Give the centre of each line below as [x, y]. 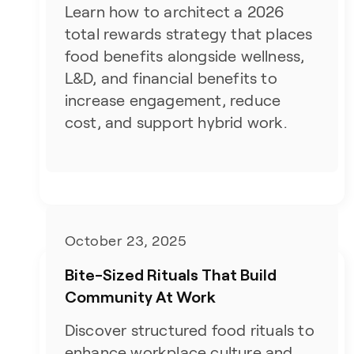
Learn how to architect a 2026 [175, 12]
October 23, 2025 [126, 241]
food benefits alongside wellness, [185, 56]
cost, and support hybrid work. [175, 122]
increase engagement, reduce [173, 100]
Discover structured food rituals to [189, 330]
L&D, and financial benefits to [171, 78]
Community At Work [140, 296]
